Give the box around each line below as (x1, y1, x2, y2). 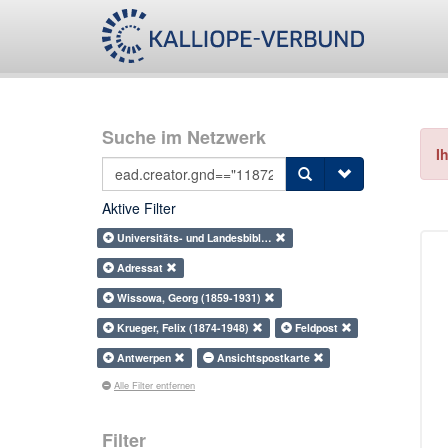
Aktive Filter (102, 198, 176, 218)
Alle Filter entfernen (114, 378, 195, 392)
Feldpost (294, 320, 341, 335)
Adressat (117, 260, 167, 275)
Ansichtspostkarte (216, 350, 313, 365)
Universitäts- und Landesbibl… (117, 230, 276, 245)
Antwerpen (117, 350, 175, 365)
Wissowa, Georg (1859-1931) (117, 290, 265, 305)
